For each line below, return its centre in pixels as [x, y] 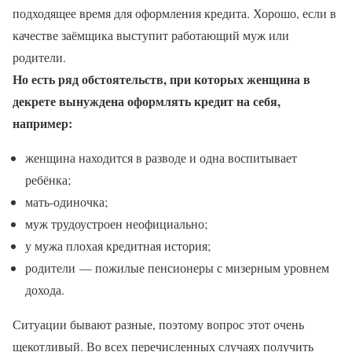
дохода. [45, 290]
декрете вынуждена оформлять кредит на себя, [147, 101]
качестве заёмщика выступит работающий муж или [151, 35]
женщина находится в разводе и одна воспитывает [161, 158]
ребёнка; [48, 180]
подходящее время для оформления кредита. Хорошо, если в [174, 13]
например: [42, 123]
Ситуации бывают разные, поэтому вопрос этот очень [158, 324]
